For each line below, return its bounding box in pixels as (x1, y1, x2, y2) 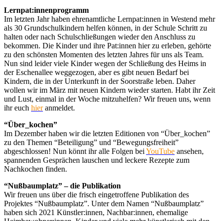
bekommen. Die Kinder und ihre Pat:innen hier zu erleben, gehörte (4, 41, 211, 50)
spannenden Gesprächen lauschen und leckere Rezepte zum (4, 155, 189, 164)
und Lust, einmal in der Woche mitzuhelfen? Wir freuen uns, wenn (4, 94, 211, 103)
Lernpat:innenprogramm (4, 5, 89, 14)
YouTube (146, 147, 175, 155)
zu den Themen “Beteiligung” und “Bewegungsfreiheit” (4, 138, 179, 147)
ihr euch (4, 103, 31, 112)
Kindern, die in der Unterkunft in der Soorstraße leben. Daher (4, 76, 195, 85)
